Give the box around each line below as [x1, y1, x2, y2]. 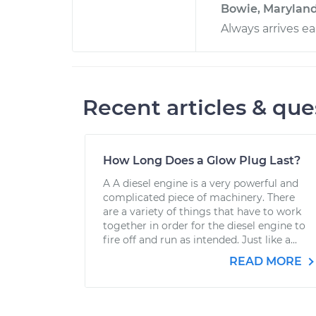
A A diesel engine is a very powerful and [103, 177, 298, 190]
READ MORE [229, 255, 305, 268]
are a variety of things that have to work [103, 205, 301, 218]
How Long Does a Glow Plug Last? [103, 154, 300, 167]
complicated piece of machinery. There [103, 191, 295, 204]
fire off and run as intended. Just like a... [103, 233, 297, 246]
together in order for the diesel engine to [103, 219, 305, 232]
